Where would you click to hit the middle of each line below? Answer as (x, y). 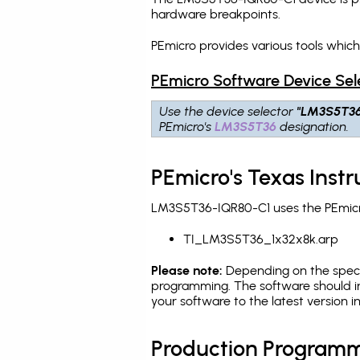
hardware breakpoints (215, 14)
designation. (313, 127)
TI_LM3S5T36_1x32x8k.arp (261, 239)
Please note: (187, 270)
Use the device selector (229, 111)
